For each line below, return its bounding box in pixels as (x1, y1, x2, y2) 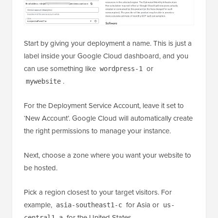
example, (24, 200, 54, 211)
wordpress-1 (100, 65, 143, 73)
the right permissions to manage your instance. (24, 126, 171, 137)
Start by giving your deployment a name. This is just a (24, 38, 192, 49)
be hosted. (24, 163, 57, 174)
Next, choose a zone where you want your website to (24, 150, 191, 161)
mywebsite (26, 77, 61, 86)
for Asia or (124, 200, 161, 211)
